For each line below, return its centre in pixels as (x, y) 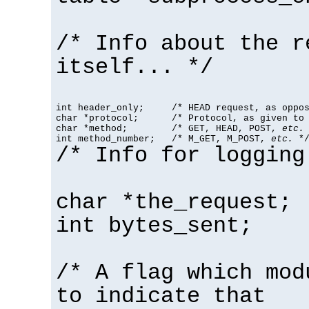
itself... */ (134, 67)
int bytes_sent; (154, 226)
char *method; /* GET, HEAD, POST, (169, 128)
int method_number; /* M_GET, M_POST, (163, 139)
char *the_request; (174, 202)
